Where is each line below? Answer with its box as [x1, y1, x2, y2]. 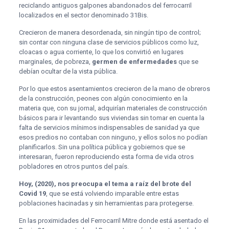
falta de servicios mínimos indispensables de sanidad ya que [18, 123, 199, 131]
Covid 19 [18, 189, 46, 197]
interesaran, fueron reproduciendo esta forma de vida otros [18, 152, 194, 161]
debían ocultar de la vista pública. [18, 67, 118, 75]
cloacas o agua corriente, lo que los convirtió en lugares [18, 48, 184, 56]
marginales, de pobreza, [18, 57, 92, 65]
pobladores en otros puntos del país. [18, 162, 129, 170]
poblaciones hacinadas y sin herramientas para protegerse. [18, 199, 194, 207]
